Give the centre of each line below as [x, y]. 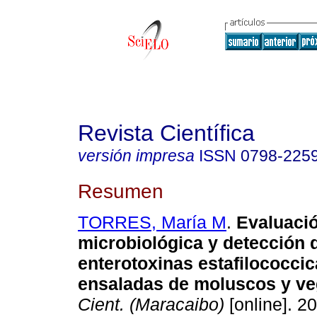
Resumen [121, 191]
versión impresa [136, 156]
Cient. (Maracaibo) [151, 305]
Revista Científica [166, 133]
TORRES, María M [152, 223]
